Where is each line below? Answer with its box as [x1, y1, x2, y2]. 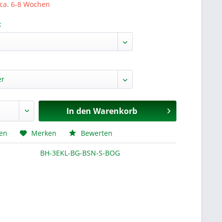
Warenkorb [93, 106, 137, 116]
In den [66, 106, 91, 116]
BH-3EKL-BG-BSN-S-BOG [40, 148, 120, 158]
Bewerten [79, 128, 113, 138]
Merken [31, 128, 57, 138]
